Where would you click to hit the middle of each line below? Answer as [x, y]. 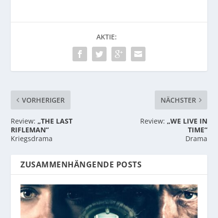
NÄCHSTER [178, 100]
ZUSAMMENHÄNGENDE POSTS [81, 165]
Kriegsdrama [32, 139]
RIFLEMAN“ [30, 130]
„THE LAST [55, 121]
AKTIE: [107, 37]
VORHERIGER [44, 100]
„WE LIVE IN [187, 121]
